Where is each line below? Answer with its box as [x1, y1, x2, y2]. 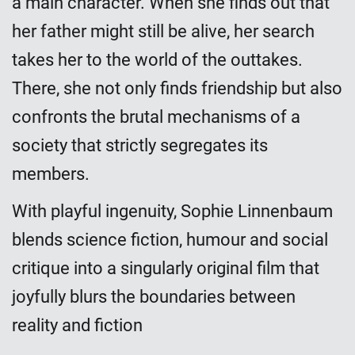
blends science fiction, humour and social [12, 229, 328, 250]
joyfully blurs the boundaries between [12, 286, 296, 307]
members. [12, 163, 90, 184]
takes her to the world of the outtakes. [12, 49, 303, 70]
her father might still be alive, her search [12, 21, 315, 41]
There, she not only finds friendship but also [12, 78, 342, 98]
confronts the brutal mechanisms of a [12, 106, 300, 127]
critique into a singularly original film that [12, 258, 319, 278]
